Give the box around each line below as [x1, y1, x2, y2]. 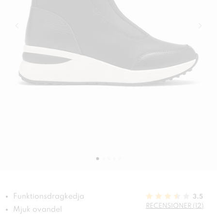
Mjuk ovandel [13, 206, 62, 214]
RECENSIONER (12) [146, 203, 204, 210]
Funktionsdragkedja [13, 193, 84, 201]
